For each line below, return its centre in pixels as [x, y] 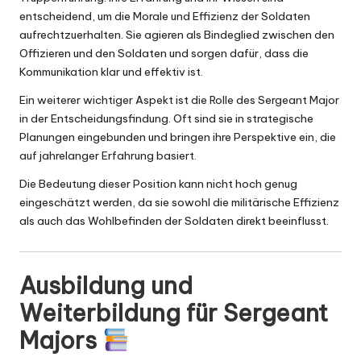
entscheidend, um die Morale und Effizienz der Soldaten [165, 16]
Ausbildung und [106, 286]
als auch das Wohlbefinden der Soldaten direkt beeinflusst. [174, 220]
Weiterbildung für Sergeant [174, 313]
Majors [61, 341]
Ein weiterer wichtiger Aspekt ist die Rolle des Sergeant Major [179, 100]
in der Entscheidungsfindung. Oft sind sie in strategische [166, 118]
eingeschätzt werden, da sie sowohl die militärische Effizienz [179, 202]
